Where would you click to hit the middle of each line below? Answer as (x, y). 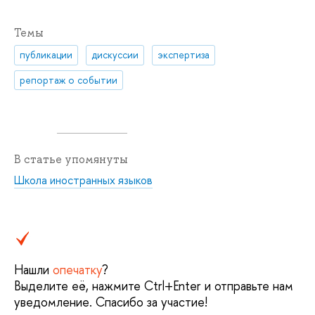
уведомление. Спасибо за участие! (111, 302)
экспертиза (184, 55)
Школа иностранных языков (83, 180)
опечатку (77, 270)
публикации (46, 55)
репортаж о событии (69, 79)
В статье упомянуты (71, 159)
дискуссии (115, 55)
